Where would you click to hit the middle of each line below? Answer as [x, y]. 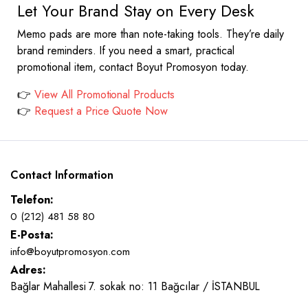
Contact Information [62, 175]
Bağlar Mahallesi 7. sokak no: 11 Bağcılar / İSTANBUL [135, 286]
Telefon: [32, 200]
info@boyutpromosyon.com [70, 252]
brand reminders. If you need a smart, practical [126, 51]
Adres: [28, 270]
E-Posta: [32, 235]
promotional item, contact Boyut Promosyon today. [133, 67]
